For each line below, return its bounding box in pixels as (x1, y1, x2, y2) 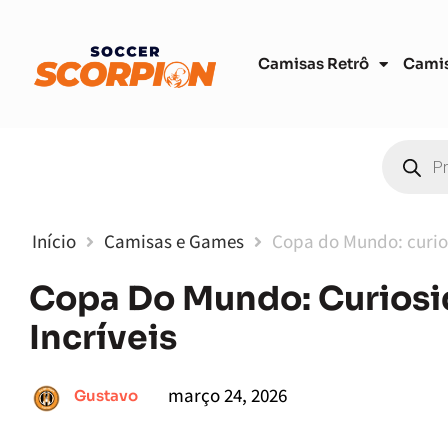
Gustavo (74, 386, 138, 406)
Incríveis (29, 317, 177, 359)
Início (32, 229, 76, 253)
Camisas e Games (104, 229, 244, 253)
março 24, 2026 (168, 383, 287, 407)
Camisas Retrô (258, 54, 369, 73)
